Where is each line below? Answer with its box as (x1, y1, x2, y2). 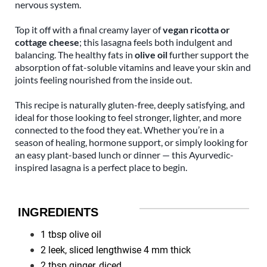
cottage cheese (15, 36, 79, 48)
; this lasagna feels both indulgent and (79, 36, 232, 48)
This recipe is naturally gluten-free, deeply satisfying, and (15, 98, 245, 110)
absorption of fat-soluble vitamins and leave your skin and (15, 61, 251, 73)
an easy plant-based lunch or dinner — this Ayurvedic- (15, 148, 234, 160)
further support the (167, 48, 249, 60)
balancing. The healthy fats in (15, 48, 135, 60)
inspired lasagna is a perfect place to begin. (15, 161, 187, 173)
